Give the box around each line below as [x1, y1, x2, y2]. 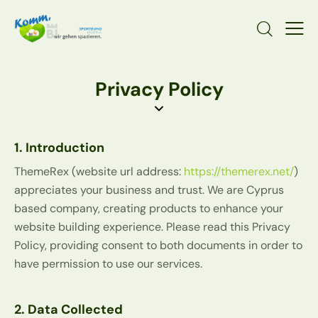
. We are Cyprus [202, 182, 284, 198]
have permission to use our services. [14, 256, 202, 272]
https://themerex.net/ [184, 164, 294, 180]
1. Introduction [14, 139, 104, 157]
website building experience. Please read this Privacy [14, 219, 290, 235]
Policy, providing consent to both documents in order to [14, 238, 302, 253]
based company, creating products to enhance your [14, 201, 283, 216]
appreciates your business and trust [14, 182, 202, 198]
